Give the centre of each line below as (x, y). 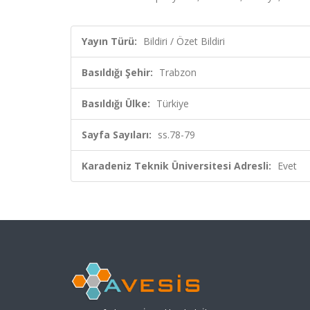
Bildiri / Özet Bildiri (184, 41)
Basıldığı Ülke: (116, 103)
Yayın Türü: (109, 41)
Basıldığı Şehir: (117, 72)
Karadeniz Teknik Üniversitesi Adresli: (176, 166)
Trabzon (178, 72)
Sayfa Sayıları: (117, 135)
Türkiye (173, 103)
